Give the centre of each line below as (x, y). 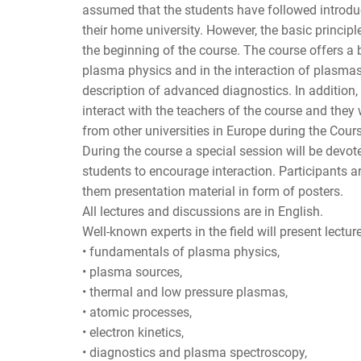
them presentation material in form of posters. (213, 191)
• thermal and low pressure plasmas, (185, 292)
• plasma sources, (132, 272)
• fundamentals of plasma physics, (181, 251)
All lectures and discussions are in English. (203, 211)
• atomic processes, (137, 312)
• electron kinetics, (133, 332)
